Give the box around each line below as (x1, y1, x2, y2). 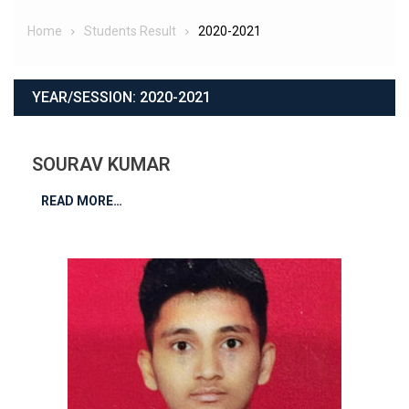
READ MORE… (41, 193, 122, 208)
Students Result (84, 23, 176, 38)
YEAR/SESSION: (32, 88, 140, 106)
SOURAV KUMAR (32, 152, 171, 175)
